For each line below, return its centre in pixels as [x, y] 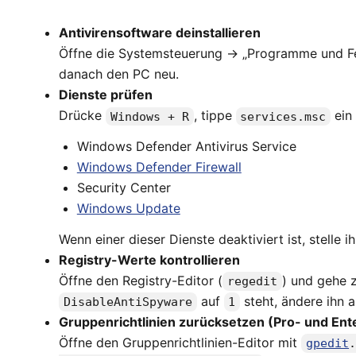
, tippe [215, 116]
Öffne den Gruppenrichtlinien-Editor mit [180, 342]
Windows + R [150, 116]
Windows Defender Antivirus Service [186, 147]
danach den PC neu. [119, 74]
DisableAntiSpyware [128, 302]
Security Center [124, 188]
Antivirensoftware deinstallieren [160, 33]
